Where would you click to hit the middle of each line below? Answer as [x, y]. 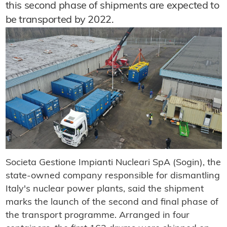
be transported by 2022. [60, 20]
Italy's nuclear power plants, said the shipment [104, 190]
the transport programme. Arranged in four [97, 216]
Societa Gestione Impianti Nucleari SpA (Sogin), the [113, 163]
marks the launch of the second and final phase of [112, 203]
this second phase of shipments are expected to [112, 6]
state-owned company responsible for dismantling [112, 176]
